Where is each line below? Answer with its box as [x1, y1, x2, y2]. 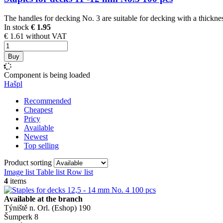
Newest [24, 132, 48, 141]
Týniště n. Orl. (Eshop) [4, 204, 77, 213]
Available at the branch [4, 195, 83, 204]
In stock [4, 23, 29, 32]
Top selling [24, 141, 59, 150]
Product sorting [4, 158, 54, 167]
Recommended [24, 97, 71, 106]
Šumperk [4, 213, 32, 222]
